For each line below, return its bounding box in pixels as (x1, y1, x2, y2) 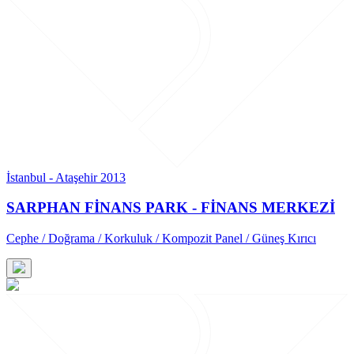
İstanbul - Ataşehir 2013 (6, 170, 126, 184)
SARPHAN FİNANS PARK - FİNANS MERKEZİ (6, 199, 335, 217)
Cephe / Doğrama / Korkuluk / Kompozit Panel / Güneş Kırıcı (6, 231, 316, 245)
